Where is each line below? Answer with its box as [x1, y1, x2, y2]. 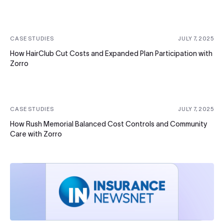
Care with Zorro [10, 130, 62, 138]
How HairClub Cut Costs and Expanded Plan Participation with [10, 49, 212, 58]
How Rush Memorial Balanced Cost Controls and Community [10, 120, 207, 128]
